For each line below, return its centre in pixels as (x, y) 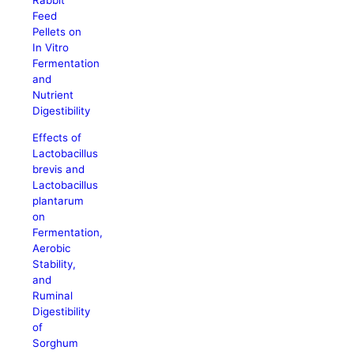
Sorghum (56, 343)
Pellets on (57, 32)
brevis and (59, 169)
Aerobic (52, 248)
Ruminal (53, 295)
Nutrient (53, 95)
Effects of (57, 137)
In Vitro (51, 48)
